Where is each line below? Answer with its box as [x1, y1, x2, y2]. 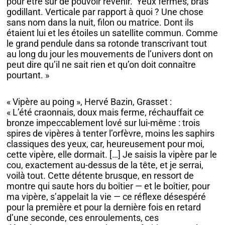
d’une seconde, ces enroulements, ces [7, 212, 159, 223]
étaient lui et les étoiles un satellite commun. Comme [7, 28, 218, 39]
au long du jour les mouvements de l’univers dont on [7, 49, 213, 60]
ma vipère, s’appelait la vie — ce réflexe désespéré [7, 191, 206, 202]
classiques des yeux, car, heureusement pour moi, [7, 138, 205, 149]
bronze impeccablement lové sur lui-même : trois [7, 117, 200, 128]
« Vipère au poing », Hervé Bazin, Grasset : [7, 96, 172, 107]
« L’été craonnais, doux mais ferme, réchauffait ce [7, 106, 204, 118]
